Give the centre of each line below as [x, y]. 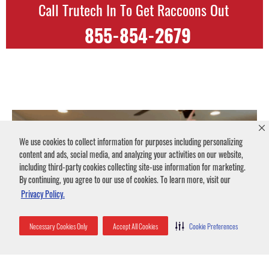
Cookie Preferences [213, 226]
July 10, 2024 [31, 261]
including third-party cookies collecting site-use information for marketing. [132, 167]
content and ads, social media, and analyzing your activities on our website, [131, 154]
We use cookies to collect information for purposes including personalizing [131, 142]
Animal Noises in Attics [64, 250]
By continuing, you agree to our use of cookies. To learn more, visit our [125, 180]
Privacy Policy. [43, 194]
